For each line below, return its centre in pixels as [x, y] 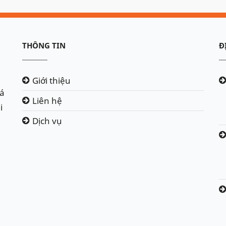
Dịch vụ [47, 121]
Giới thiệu [51, 81]
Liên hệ [47, 101]
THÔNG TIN [44, 46]
